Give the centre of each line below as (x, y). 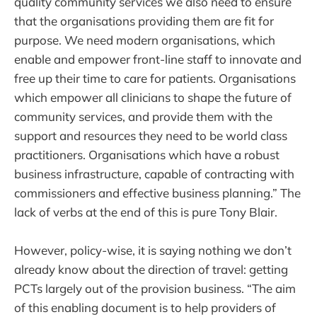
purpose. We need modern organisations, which (145, 40)
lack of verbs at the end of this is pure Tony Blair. (146, 212)
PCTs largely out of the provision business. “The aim (155, 288)
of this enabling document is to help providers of (145, 307)
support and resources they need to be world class (151, 135)
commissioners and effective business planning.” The (157, 192)
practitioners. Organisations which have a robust (147, 154)
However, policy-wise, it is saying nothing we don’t (153, 250)
